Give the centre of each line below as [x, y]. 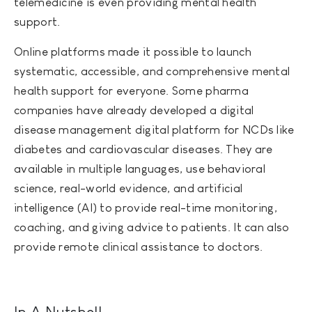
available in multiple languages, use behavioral [140, 169]
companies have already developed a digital [134, 111]
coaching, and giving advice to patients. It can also [152, 228]
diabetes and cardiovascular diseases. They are [143, 150]
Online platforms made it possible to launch [133, 52]
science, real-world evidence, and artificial [128, 189]
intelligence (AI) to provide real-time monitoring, [146, 208]
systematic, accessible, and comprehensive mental [152, 72]
